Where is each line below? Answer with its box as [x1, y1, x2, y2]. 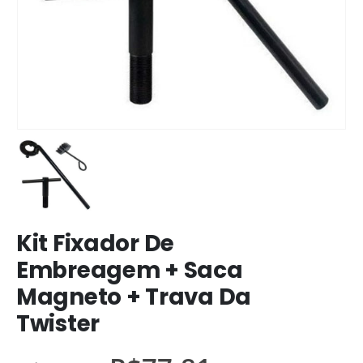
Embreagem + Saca [16, 254, 243, 287]
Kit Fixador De [16, 228, 175, 260]
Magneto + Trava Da [16, 281, 251, 314]
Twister [16, 308, 100, 340]
